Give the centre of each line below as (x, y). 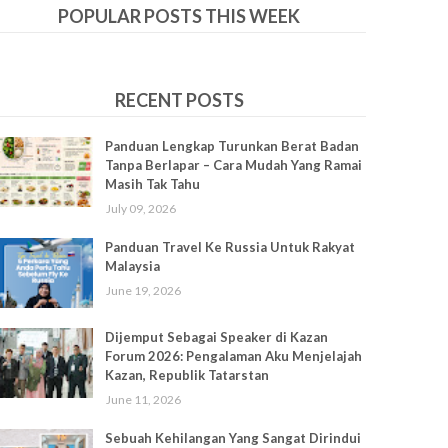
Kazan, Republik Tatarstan (186, 375)
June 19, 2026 (143, 290)
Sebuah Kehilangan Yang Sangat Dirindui (232, 438)
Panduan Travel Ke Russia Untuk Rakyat (229, 247)
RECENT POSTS (179, 100)
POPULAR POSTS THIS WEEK (179, 16)
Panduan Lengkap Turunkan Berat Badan (231, 146)
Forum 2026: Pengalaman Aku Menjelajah (233, 356)
